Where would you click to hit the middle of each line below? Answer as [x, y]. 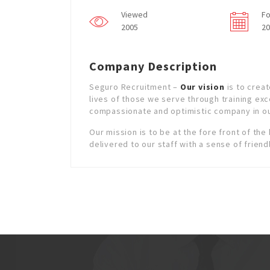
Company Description [153, 66]
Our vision [202, 87]
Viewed [134, 14]
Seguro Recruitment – [135, 87]
